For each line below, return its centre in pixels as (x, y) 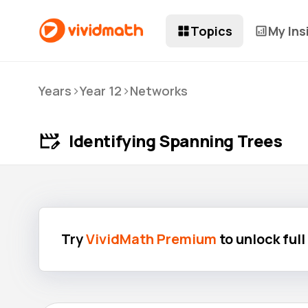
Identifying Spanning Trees (176, 141)
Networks (159, 91)
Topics (211, 31)
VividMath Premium (151, 239)
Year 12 (101, 91)
